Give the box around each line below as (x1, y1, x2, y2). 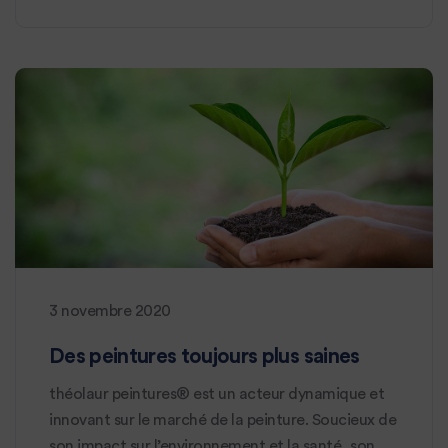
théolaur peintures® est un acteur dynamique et (49, 386, 384, 402)
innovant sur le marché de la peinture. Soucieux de (49, 412, 396, 428)
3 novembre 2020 (49, 303, 171, 319)
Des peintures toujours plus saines (49, 346, 360, 367)
